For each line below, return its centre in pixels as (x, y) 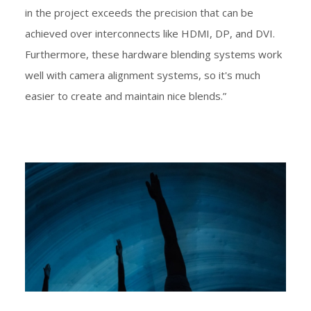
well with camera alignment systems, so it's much (143, 75)
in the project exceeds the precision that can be (139, 13)
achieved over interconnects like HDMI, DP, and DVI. (150, 34)
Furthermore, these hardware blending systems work (153, 54)
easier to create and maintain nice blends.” (126, 96)
